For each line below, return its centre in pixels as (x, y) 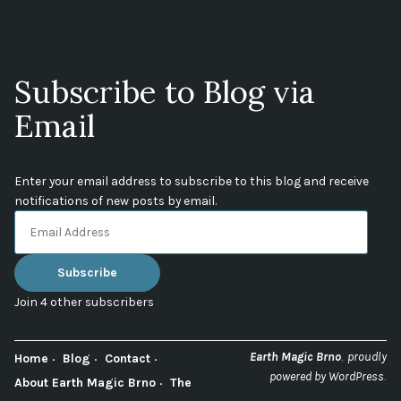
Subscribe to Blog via (165, 92)
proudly (367, 356)
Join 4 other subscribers (84, 301)
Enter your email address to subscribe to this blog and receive (192, 181)
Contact (128, 358)
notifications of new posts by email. (115, 201)
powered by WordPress (327, 375)
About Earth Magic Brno (85, 382)
